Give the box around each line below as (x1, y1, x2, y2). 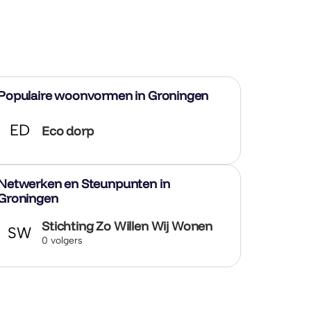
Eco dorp (42, 122, 94, 139)
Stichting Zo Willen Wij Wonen (42, 217, 212, 234)
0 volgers (42, 234, 83, 246)
